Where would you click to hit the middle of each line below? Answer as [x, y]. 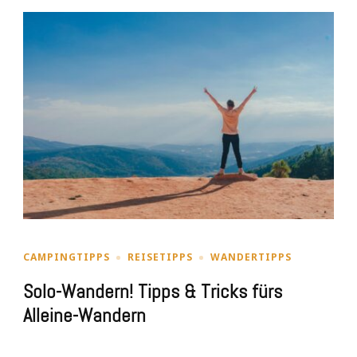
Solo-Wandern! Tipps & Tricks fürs [153, 292]
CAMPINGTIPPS [67, 257]
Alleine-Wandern [84, 316]
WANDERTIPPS [251, 257]
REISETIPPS [160, 257]
